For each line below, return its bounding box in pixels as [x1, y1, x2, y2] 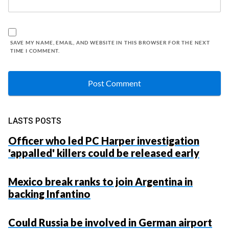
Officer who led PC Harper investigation [8, 134, 199, 147]
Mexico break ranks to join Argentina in [8, 175, 193, 188]
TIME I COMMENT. [10, 47, 60, 54]
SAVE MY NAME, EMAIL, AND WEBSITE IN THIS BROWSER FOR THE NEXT [10, 39, 210, 45]
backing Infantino [8, 187, 90, 200]
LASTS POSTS [8, 116, 61, 126]
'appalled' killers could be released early [8, 146, 199, 159]
